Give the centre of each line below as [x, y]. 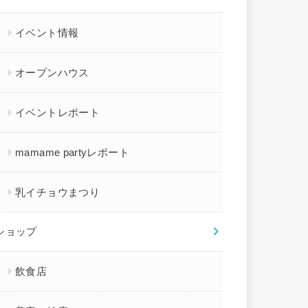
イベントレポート [58, 112]
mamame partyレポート [72, 152]
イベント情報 [47, 33]
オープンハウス [52, 73]
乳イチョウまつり [58, 192]
